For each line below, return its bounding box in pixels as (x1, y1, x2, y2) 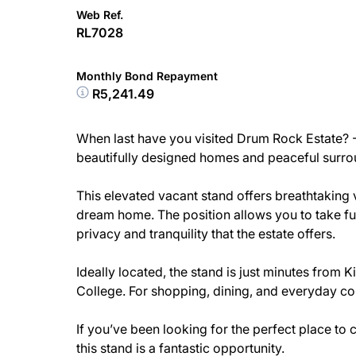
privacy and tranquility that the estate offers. (76, 226, 335, 242)
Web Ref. (76, 8, 123, 21)
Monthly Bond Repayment (76, 69, 218, 83)
